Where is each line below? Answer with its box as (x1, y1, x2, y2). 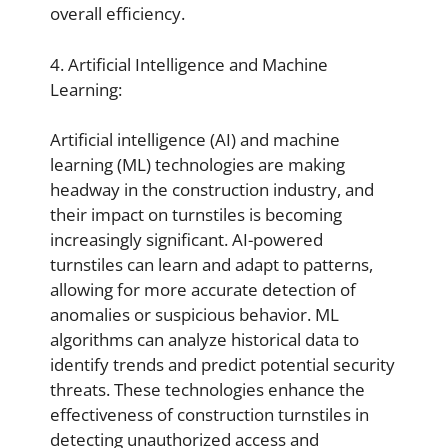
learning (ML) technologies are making (50, 153, 345, 176)
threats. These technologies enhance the (50, 378, 365, 401)
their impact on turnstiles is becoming (50, 203, 342, 226)
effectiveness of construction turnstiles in (50, 403, 369, 426)
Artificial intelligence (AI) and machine (50, 128, 340, 151)
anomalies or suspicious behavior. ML (50, 303, 339, 326)
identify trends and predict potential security (50, 353, 395, 376)
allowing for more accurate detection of (50, 278, 356, 301)
